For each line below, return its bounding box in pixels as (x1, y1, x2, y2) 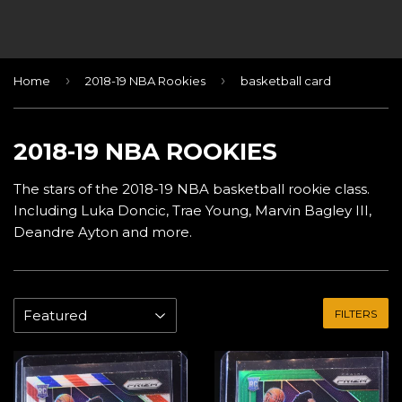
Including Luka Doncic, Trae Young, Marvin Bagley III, (13, 201, 371, 219)
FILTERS (335, 306, 377, 320)
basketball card (240, 73, 331, 88)
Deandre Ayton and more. (13, 223, 192, 240)
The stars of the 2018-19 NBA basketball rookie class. (13, 179, 370, 197)
